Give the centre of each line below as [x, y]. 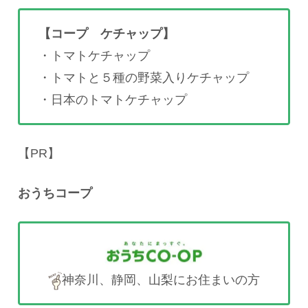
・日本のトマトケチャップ [113, 100]
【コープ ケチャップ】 [107, 34]
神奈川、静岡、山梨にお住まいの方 [161, 280]
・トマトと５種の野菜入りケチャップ [144, 78]
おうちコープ [55, 193]
